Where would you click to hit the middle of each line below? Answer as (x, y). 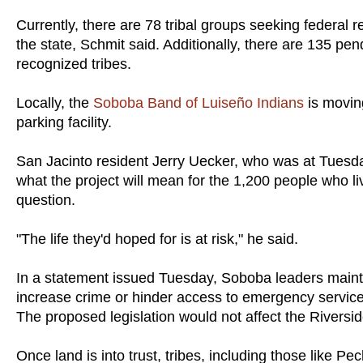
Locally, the (55, 102)
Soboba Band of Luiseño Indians (199, 102)
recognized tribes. (74, 64)
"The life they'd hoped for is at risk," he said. (157, 239)
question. (46, 200)
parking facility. (64, 122)
